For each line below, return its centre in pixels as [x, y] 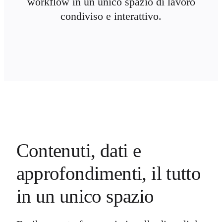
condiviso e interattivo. [111, 16]
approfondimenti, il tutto [109, 173]
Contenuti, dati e [79, 150]
